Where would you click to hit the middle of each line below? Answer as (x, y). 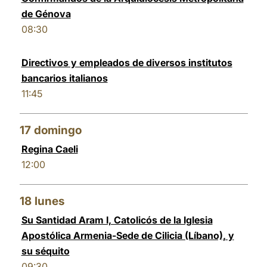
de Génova (46, 14)
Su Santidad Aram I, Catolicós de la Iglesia (117, 220)
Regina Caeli (49, 149)
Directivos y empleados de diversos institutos (127, 63)
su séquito (45, 251)
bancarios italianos (64, 78)
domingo (58, 130)
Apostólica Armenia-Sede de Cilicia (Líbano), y (128, 235)
